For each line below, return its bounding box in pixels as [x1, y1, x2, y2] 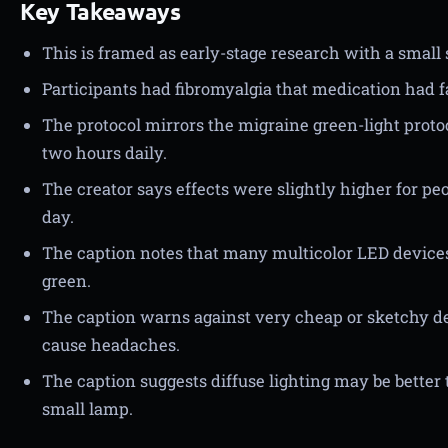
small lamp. [42, 398, 133, 419]
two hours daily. [42, 142, 167, 163]
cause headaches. [42, 334, 180, 355]
